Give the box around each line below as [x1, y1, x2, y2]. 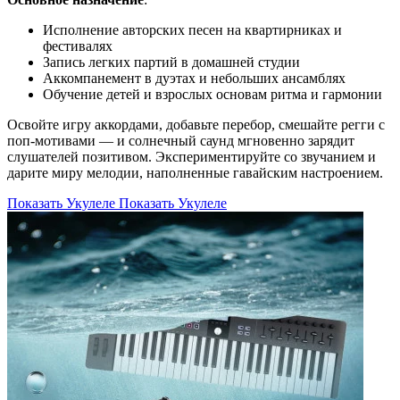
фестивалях [43, 37, 112, 54]
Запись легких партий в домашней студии [43, 54, 300, 70]
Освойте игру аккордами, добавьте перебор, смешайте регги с [7, 116, 385, 132]
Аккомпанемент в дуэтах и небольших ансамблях [43, 70, 346, 86]
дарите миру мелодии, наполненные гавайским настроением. [7, 164, 383, 180]
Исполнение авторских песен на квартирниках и [43, 21, 342, 37]
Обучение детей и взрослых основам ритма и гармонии [43, 86, 382, 102]
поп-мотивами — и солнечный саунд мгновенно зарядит [7, 132, 354, 148]
